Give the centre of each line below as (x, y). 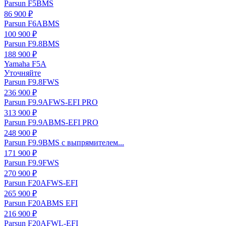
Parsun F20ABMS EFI (41, 203)
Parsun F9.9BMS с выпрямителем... (64, 143)
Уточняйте (22, 73)
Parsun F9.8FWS (32, 82)
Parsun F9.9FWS (32, 163)
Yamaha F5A (25, 64)
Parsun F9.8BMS (32, 44)
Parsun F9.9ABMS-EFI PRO (51, 123)
